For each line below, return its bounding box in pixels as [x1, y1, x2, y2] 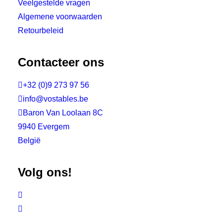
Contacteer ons [18, 55, 104, 69]
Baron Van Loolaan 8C [23, 109, 103, 117]
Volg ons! [18, 166, 72, 179]
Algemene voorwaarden [18, 12, 102, 21]
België [18, 136, 41, 145]
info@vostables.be [23, 95, 88, 103]
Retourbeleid [18, 26, 63, 35]
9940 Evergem [18, 122, 69, 131]
